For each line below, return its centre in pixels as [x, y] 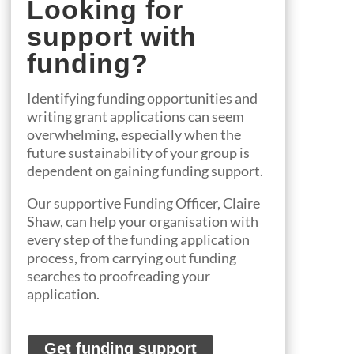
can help [89, 222]
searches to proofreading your [118, 276]
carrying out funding [174, 258]
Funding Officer [169, 203]
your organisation [174, 222]
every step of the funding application [138, 240]
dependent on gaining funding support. [145, 171]
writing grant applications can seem [135, 117]
